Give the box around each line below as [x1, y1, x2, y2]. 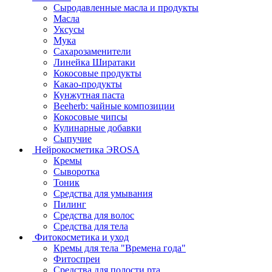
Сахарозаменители [53, 46, 131, 56]
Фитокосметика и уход [35, 231, 129, 242]
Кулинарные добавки [53, 122, 141, 133]
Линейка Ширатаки [53, 56, 135, 67]
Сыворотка [53, 166, 100, 177]
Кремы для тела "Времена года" [53, 242, 186, 253]
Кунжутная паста [53, 89, 124, 100]
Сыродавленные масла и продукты [53, 2, 199, 13]
